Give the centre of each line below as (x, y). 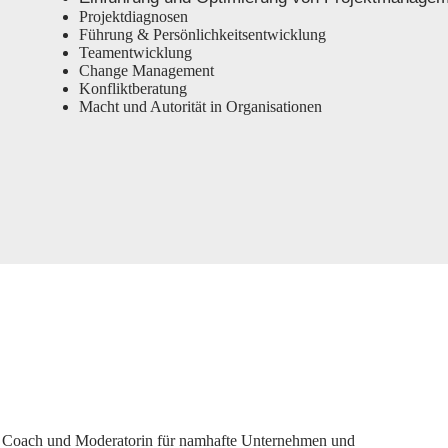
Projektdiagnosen (133, 16)
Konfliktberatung (132, 88)
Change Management (146, 70)
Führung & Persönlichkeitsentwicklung (202, 34)
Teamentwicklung (135, 52)
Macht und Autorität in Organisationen (200, 106)
